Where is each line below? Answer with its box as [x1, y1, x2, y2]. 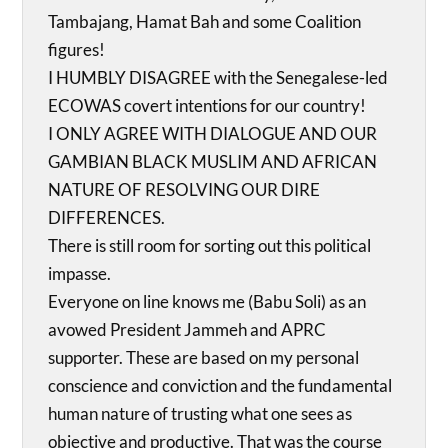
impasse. [48, 263, 112, 285]
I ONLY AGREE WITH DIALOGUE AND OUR [48, 123, 378, 145]
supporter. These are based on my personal [48, 347, 360, 369]
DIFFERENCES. [48, 207, 166, 229]
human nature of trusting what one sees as [48, 403, 353, 425]
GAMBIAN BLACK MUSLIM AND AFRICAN [48, 151, 378, 173]
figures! [48, 39, 106, 61]
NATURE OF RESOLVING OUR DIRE [48, 179, 321, 201]
